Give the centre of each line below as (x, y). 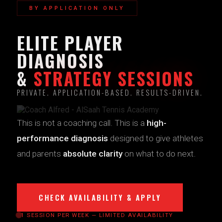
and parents (40, 154)
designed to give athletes (156, 138)
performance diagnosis (62, 138)
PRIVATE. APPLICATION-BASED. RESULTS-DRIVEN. (110, 92)
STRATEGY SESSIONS (113, 78)
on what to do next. (159, 154)
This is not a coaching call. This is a (82, 123)
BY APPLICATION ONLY (77, 8)
